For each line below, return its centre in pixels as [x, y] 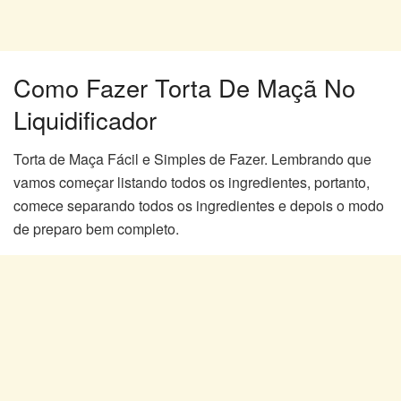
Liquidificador [85, 119]
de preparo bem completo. [96, 229]
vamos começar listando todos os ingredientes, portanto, [192, 183]
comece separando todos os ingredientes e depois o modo [199, 206]
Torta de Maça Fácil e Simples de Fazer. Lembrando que [192, 159]
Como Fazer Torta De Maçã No [184, 87]
